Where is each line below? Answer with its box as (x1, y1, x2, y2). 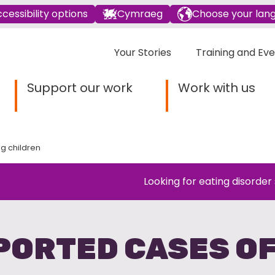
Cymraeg (117, 7, 163, 21)
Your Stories (114, 45, 171, 60)
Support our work (26, 79, 133, 96)
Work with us (177, 79, 255, 96)
